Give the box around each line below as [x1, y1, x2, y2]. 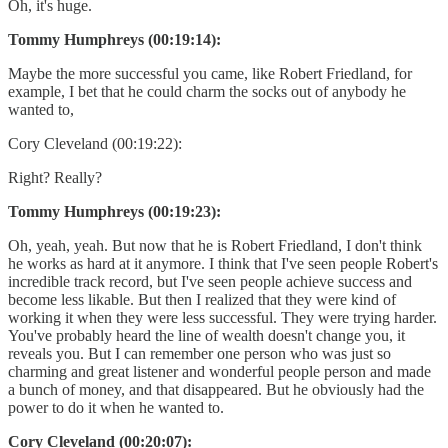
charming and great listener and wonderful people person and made [8, 362, 431, 380]
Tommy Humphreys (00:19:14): [8, 30, 221, 48]
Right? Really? [8, 168, 102, 186]
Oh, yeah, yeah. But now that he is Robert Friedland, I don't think [8, 236, 422, 254]
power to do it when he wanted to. [8, 398, 224, 416]
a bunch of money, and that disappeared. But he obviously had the [8, 380, 424, 398]
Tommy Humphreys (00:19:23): [8, 202, 221, 220]
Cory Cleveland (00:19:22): [8, 134, 182, 152]
